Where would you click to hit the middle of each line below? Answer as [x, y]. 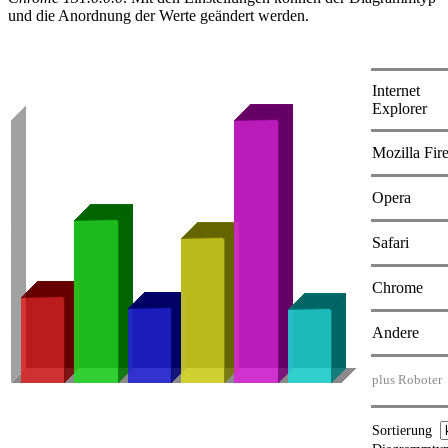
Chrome [397, 287]
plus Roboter [407, 379]
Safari [390, 242]
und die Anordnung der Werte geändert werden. [158, 15]
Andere [395, 332]
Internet [396, 90]
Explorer [399, 108]
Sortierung [406, 429]
